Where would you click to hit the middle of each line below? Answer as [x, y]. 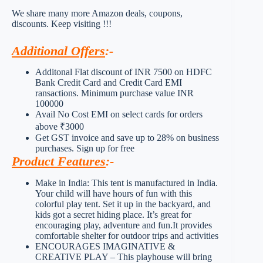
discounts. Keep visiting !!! [62, 23]
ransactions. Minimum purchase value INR [114, 93]
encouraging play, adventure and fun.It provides [124, 225]
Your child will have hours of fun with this [114, 194]
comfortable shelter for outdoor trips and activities [127, 236]
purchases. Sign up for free [85, 149]
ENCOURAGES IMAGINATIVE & [105, 247]
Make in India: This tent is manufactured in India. [127, 183]
